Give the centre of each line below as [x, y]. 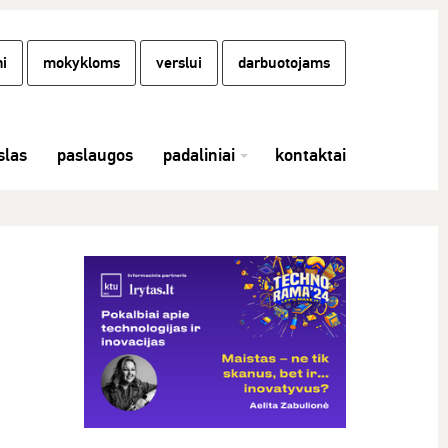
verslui [179, 63]
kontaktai [310, 155]
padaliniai [199, 155]
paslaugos [95, 155]
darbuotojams [284, 63]
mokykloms [81, 63]
